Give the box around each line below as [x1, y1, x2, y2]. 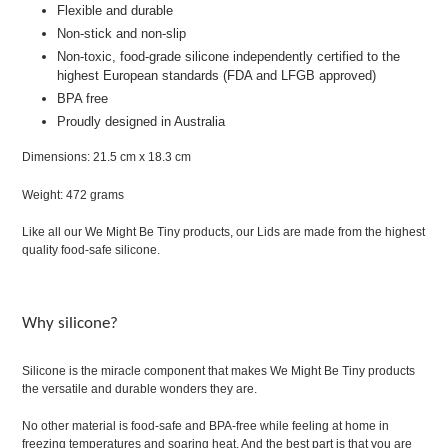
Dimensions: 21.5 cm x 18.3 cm [22, 150, 191, 165]
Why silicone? [22, 315, 118, 333]
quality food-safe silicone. [22, 243, 160, 258]
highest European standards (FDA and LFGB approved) [57, 67, 376, 83]
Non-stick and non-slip [57, 25, 186, 41]
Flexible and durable [57, 2, 173, 18]
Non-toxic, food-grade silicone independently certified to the [57, 48, 400, 64]
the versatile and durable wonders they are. [22, 381, 260, 396]
